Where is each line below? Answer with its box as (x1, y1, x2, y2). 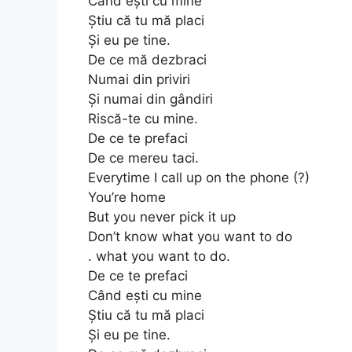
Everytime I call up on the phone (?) (88, 169, 310, 185)
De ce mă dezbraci (88, 51, 207, 68)
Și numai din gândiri (88, 90, 213, 107)
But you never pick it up (88, 208, 236, 225)
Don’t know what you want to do (88, 228, 292, 244)
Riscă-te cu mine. (88, 110, 198, 126)
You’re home (88, 189, 166, 205)
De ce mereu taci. (88, 149, 199, 166)
